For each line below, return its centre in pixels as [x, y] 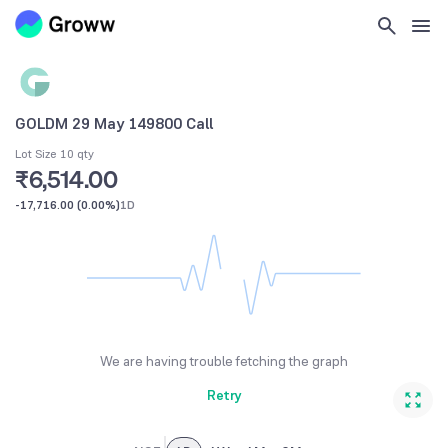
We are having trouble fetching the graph [224, 361]
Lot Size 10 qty [54, 154]
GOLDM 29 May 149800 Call [114, 123]
